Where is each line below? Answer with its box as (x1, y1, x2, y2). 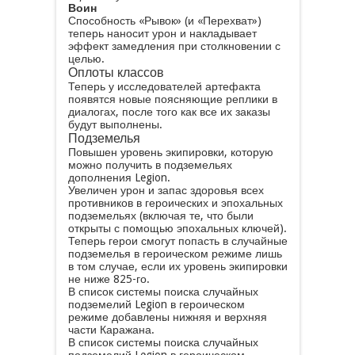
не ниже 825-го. (67, 273, 150, 285)
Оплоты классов (67, 65, 164, 80)
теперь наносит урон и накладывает (67, 27, 257, 40)
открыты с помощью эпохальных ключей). (67, 222, 287, 235)
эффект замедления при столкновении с (67, 40, 281, 52)
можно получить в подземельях (67, 158, 232, 171)
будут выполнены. (67, 118, 162, 131)
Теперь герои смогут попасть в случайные (67, 235, 288, 247)
